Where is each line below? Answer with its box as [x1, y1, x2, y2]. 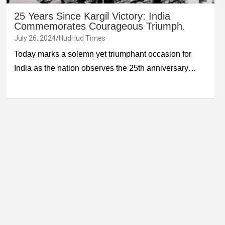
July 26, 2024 [14, 34, 56, 42]
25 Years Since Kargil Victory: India [14, 10, 170, 22]
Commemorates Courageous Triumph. [14, 20, 185, 32]
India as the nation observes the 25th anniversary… [14, 63, 196, 72]
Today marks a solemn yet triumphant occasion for [14, 49, 191, 58]
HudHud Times [58, 34, 105, 42]
